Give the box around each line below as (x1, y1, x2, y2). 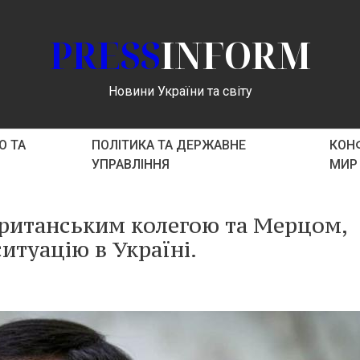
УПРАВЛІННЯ (92, 157, 170, 172)
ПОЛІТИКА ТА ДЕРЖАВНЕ (92, 137, 247, 153)
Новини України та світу (108, 83, 252, 99)
